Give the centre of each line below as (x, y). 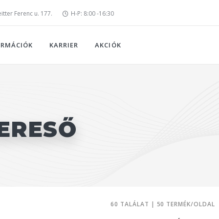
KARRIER (64, 45)
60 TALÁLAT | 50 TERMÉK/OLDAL (163, 204)
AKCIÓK (108, 45)
